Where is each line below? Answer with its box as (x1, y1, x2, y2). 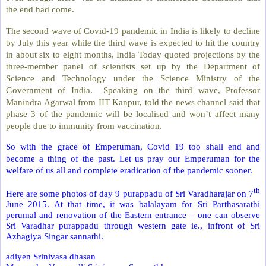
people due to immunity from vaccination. (6, 120, 162, 131)
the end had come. (6, 4, 74, 14)
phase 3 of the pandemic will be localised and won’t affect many (6, 108, 260, 119)
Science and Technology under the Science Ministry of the (6, 72, 260, 83)
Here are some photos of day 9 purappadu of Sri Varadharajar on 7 (6, 188, 254, 199)
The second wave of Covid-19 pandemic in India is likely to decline (6, 25, 260, 36)
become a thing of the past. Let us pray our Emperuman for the (6, 153, 260, 164)
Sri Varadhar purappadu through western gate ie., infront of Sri (6, 220, 260, 231)
